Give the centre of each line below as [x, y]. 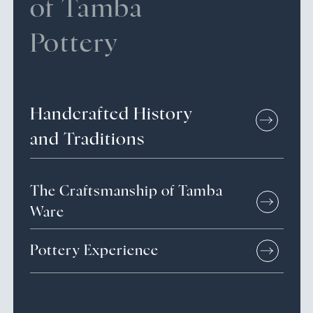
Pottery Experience [94, 250]
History [163, 114]
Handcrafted [81, 114]
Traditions [104, 139]
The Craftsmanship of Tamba [126, 191]
